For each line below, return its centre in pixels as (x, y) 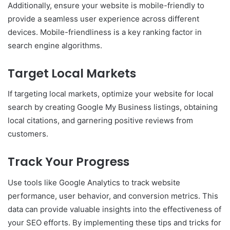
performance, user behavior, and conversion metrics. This (113, 196)
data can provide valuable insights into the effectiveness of (114, 209)
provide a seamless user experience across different (103, 18)
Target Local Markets (72, 73)
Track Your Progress (69, 162)
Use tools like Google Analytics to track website (94, 182)
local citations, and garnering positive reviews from (100, 121)
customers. (28, 134)
